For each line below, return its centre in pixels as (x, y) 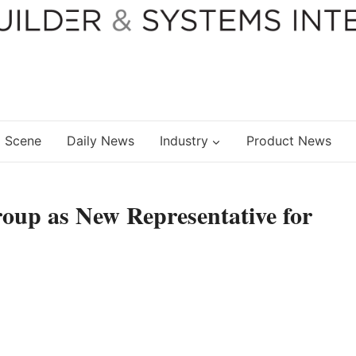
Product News (288, 141)
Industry (184, 141)
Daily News (100, 141)
